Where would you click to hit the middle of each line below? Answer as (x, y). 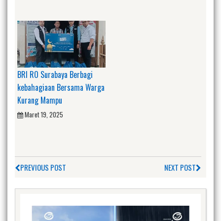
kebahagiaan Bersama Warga (61, 88)
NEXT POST (180, 167)
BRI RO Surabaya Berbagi (55, 75)
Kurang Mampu (40, 100)
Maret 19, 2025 (44, 115)
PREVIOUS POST (43, 167)
